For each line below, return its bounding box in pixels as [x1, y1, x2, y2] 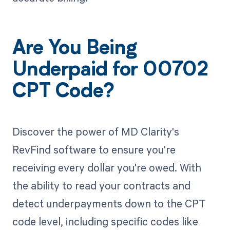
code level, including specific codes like [12, 214, 198, 228]
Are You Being [12, 39, 137, 59]
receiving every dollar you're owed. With [12, 160, 201, 175]
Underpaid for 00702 [12, 61, 208, 81]
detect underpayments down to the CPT [12, 196, 206, 210]
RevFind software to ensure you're [12, 142, 176, 157]
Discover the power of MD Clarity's [12, 124, 179, 139]
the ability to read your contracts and [12, 178, 190, 193]
